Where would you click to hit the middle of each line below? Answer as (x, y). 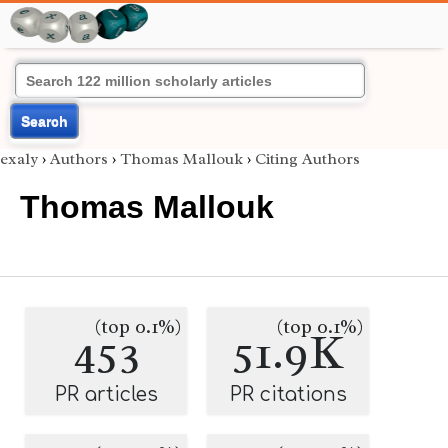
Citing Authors (307, 159)
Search (44, 121)
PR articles (106, 394)
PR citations (288, 394)
